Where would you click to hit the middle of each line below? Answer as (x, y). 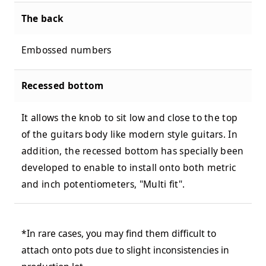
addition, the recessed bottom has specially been (132, 151)
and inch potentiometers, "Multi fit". (103, 184)
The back (42, 18)
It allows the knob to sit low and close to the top (129, 118)
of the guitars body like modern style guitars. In (129, 134)
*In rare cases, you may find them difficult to (118, 234)
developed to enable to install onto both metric (129, 168)
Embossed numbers (66, 50)
